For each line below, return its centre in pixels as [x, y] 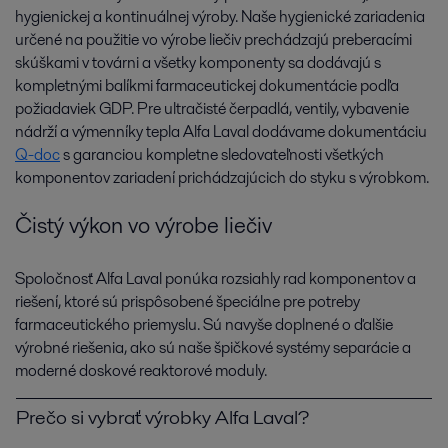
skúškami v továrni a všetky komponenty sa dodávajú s [198, 62]
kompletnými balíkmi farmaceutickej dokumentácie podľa [207, 85]
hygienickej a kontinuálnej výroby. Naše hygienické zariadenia [220, 16]
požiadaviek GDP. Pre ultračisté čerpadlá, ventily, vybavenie [212, 108]
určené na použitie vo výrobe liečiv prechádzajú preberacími [213, 39]
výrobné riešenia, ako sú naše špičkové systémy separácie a [213, 348]
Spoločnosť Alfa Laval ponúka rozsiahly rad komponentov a [215, 279]
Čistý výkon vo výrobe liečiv [143, 225]
